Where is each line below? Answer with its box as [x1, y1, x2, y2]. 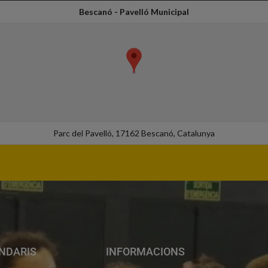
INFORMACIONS [105, 245, 185, 258]
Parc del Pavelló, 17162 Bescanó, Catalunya [53, 128, 215, 139]
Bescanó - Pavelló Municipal [79, 7, 189, 17]
